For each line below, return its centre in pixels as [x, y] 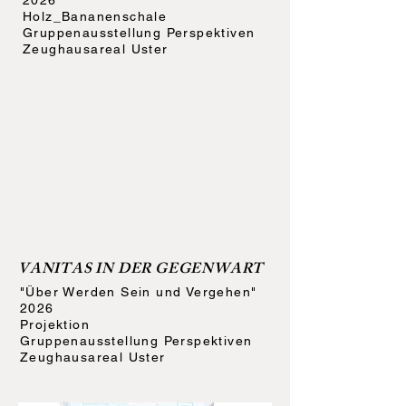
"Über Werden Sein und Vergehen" [139, 292]
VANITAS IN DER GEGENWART [141, 271]
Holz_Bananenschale [97, 16]
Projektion [58, 324]
